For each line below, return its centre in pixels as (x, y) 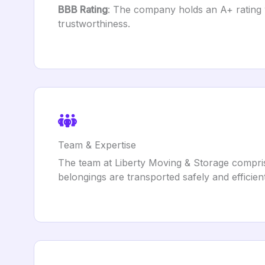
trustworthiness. (94, 24)
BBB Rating (83, 9)
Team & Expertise (97, 145)
